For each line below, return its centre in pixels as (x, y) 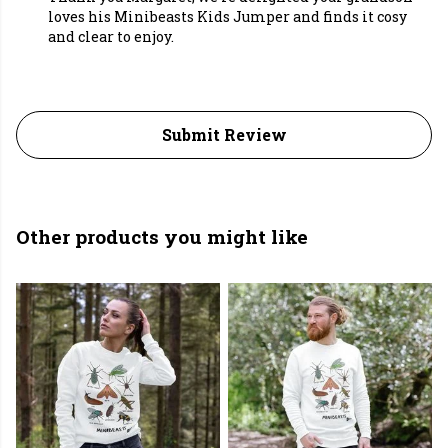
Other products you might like (162, 237)
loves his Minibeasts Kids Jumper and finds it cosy (227, 17)
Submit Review (224, 135)
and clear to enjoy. (111, 37)
